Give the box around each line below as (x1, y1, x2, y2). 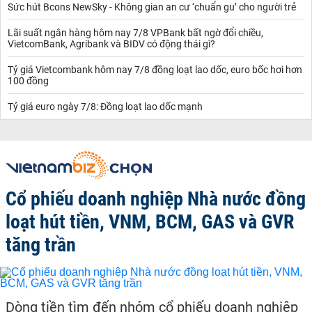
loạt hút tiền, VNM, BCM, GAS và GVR (6, 210, 295, 233)
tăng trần (6, 233, 76, 256)
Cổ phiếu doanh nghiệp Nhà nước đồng (6, 187, 306, 210)
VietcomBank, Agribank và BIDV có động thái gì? (8, 38, 215, 49)
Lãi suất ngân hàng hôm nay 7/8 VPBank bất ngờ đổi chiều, (8, 26, 263, 38)
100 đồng (8, 75, 49, 86)
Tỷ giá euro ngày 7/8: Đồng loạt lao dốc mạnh (8, 100, 203, 112)
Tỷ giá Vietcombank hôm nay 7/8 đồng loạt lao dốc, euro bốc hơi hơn (8, 63, 302, 75)
